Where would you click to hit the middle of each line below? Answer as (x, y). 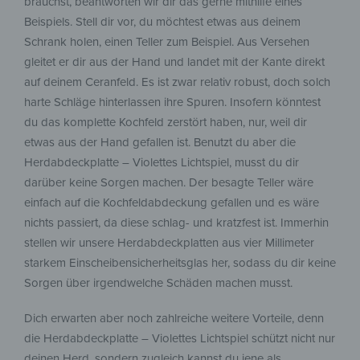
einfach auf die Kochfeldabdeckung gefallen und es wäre (172, 202)
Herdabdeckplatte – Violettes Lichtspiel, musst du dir (162, 162)
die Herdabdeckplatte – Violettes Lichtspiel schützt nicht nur (180, 338)
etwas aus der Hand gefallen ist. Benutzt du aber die (160, 142)
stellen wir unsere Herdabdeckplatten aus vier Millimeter (169, 243)
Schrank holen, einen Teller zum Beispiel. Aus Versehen (167, 42)
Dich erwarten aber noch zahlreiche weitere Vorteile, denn (174, 318)
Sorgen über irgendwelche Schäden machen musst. (158, 283)
